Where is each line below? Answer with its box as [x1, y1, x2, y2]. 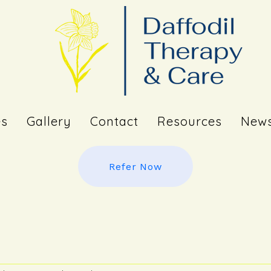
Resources [157, 114, 222, 129]
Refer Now [109, 160, 162, 172]
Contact [90, 114, 139, 129]
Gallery [27, 114, 71, 129]
